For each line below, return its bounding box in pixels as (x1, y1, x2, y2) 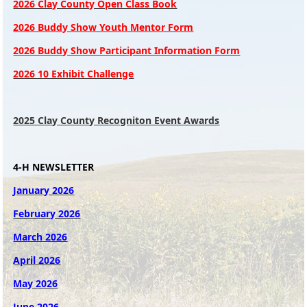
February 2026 (13, 207, 81, 221)
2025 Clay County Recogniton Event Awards (13, 114, 220, 127)
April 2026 (13, 254, 61, 267)
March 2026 (13, 230, 68, 244)
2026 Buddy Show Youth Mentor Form (13, 21, 194, 34)
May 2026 (13, 277, 58, 291)
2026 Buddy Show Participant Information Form (13, 44, 241, 58)
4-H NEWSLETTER (13, 160, 95, 174)
